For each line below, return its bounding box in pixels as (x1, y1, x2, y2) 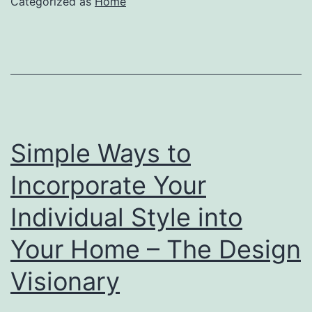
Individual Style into (10, 201, 242, 233)
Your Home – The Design (10, 233, 301, 265)
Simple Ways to (10, 137, 191, 169)
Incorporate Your (10, 169, 206, 201)
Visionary (10, 265, 120, 297)
